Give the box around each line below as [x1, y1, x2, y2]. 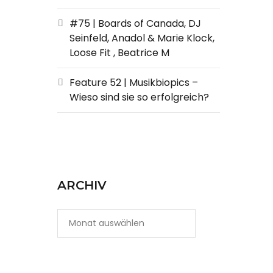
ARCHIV [57, 178, 107, 193]
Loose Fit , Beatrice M [69, 46, 169, 60]
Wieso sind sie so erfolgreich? [69, 90, 209, 104]
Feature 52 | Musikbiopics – [69, 76, 198, 90]
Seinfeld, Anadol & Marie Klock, [69, 31, 214, 45]
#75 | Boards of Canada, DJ [69, 16, 201, 30]
